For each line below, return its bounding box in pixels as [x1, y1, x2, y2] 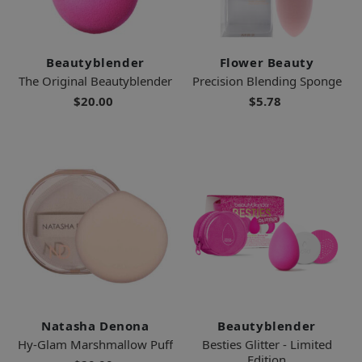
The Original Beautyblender [19, 72, 172, 89]
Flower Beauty [219, 53, 314, 70]
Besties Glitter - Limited [201, 335, 332, 352]
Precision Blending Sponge [192, 72, 342, 89]
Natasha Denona [41, 317, 149, 334]
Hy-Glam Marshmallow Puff [18, 335, 173, 352]
